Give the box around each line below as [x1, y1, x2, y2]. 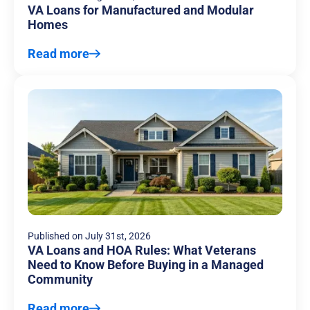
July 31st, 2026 [85, 230, 151, 241]
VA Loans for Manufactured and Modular [28, 2, 254, 17]
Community [28, 271, 93, 286]
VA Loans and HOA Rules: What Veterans [28, 242, 256, 257]
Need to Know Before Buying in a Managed [28, 257, 264, 272]
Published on [28, 230, 83, 241]
